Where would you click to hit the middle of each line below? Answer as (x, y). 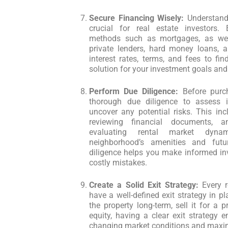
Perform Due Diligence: (134, 91)
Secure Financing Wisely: (137, 18)
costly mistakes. (118, 163)
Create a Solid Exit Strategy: (144, 185)
